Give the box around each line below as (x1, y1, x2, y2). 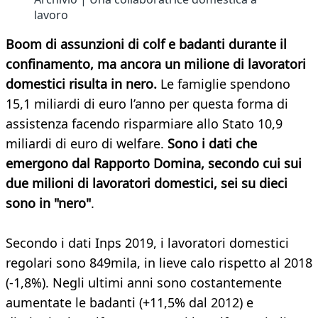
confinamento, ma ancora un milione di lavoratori (6, 55, 306, 73)
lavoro (34, 7, 68, 23)
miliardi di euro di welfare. (6, 135, 168, 153)
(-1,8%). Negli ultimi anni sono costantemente (6, 274, 282, 292)
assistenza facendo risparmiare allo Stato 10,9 (6, 115, 283, 133)
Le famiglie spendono (157, 75, 290, 93)
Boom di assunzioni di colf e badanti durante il (6, 35, 287, 53)
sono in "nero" (6, 194, 91, 212)
